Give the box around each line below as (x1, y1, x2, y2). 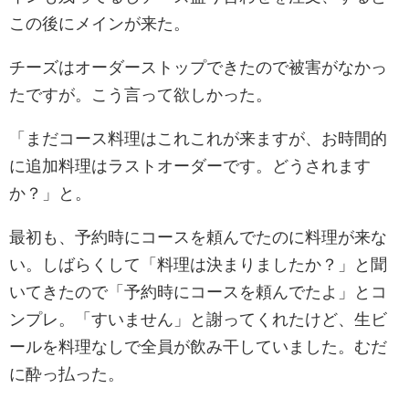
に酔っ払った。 (9, 365, 124, 384)
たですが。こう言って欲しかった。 (9, 86, 272, 105)
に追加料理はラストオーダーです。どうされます (9, 157, 371, 176)
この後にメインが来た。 (9, 15, 190, 34)
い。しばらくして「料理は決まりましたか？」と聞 (9, 256, 387, 275)
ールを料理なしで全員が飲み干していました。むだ (9, 338, 387, 357)
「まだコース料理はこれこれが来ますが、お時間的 (9, 130, 387, 149)
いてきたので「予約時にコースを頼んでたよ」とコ (9, 283, 387, 302)
